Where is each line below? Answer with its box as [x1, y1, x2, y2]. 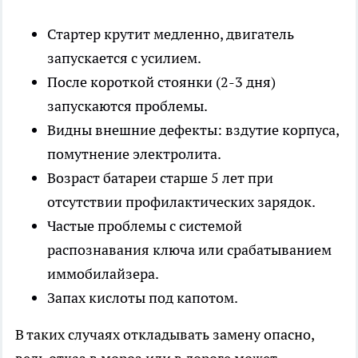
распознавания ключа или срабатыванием [47, 240, 332, 259]
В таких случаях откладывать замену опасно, [15, 324, 314, 344]
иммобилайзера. [47, 264, 159, 283]
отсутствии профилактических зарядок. [47, 192, 316, 211]
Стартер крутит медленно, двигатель [47, 24, 294, 43]
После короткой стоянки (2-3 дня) [47, 72, 276, 91]
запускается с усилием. [47, 48, 201, 67]
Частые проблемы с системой [47, 216, 242, 235]
